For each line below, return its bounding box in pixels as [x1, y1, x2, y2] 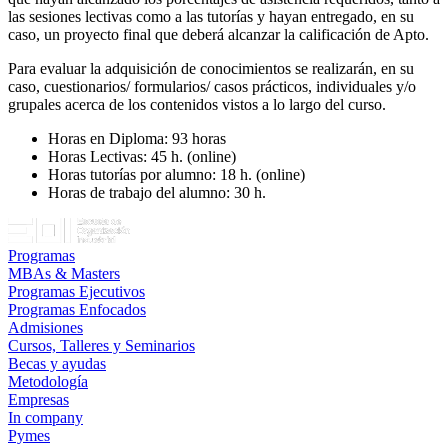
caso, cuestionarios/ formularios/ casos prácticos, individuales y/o [8, 77, 416, 95]
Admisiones [8, 318, 83, 336]
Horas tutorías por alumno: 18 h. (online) [48, 165, 305, 183]
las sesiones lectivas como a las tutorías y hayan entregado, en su [8, 7, 414, 25]
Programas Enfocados [8, 300, 146, 318]
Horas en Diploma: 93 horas [48, 129, 226, 147]
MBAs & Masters [8, 264, 120, 282]
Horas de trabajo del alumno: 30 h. [48, 183, 266, 201]
